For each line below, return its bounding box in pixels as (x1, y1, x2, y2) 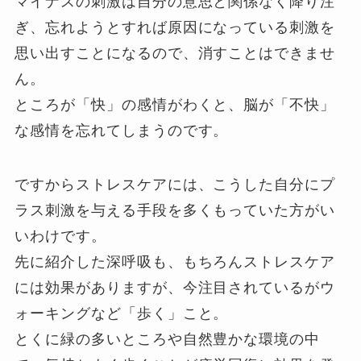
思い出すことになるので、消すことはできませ (15, 44, 336, 61)
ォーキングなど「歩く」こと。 (15, 305, 229, 322)
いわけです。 (15, 228, 106, 245)
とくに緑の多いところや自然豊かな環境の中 (15, 331, 321, 348)
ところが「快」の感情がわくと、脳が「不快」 (15, 96, 336, 113)
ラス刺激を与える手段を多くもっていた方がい (15, 202, 336, 219)
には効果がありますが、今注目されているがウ (15, 280, 336, 297)
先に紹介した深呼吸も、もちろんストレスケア (15, 254, 336, 271)
